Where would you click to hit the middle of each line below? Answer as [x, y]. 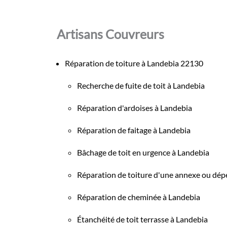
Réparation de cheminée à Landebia [139, 197]
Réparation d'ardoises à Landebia [135, 107]
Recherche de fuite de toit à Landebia [141, 85]
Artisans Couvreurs [110, 34]
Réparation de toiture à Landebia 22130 [134, 63]
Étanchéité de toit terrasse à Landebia [142, 219]
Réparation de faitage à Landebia [134, 130]
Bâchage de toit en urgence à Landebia [143, 152]
